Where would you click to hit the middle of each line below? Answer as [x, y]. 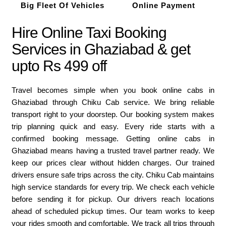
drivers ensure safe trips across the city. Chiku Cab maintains [113, 175]
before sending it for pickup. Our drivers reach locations [113, 199]
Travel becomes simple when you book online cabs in [113, 90]
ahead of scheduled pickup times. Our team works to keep [113, 211]
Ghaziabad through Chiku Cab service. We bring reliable [113, 102]
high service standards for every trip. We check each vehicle [113, 187]
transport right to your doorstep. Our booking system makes [113, 115]
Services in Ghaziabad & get [101, 49]
